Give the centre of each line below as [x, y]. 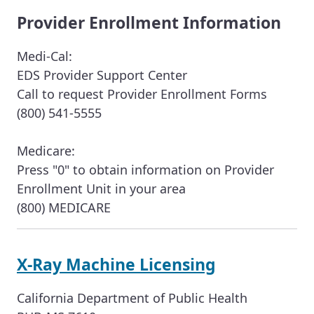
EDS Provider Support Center [102, 75]
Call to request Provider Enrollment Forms [142, 94]
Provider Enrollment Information [149, 22]
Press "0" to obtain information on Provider [145, 169]
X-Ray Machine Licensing [116, 264]
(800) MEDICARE [64, 207]
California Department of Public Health [132, 298]
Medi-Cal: [45, 56]
